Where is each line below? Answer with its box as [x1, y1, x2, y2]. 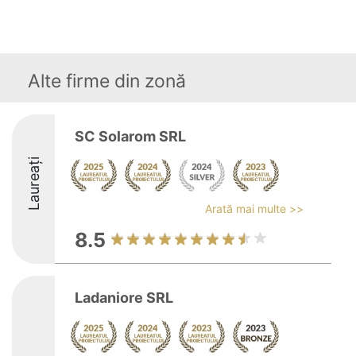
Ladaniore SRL [75, 289, 173, 306]
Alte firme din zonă [28, 70, 186, 92]
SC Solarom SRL [75, 128, 186, 145]
